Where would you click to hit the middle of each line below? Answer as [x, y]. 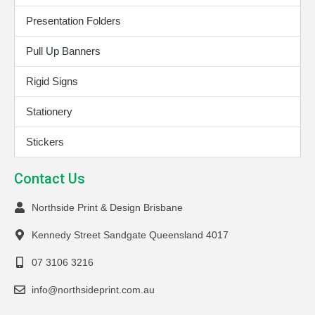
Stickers [45, 142]
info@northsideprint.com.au [93, 290]
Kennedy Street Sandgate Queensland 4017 [130, 235]
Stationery [49, 112]
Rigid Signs [52, 82]
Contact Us [50, 179]
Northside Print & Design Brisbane [107, 208]
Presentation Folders [73, 21]
